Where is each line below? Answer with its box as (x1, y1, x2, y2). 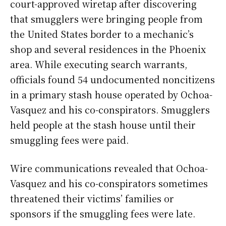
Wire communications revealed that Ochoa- (10, 161, 208, 175)
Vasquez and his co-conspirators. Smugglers (10, 103, 210, 117)
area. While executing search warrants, (10, 58, 187, 71)
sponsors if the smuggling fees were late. (10, 207, 195, 220)
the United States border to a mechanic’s (10, 27, 194, 41)
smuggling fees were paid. (10, 133, 129, 147)
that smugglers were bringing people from (10, 12, 203, 26)
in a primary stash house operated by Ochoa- (10, 88, 212, 101)
